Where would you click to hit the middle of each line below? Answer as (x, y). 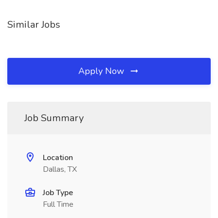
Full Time (58, 204)
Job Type (58, 193)
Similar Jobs (34, 25)
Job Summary (54, 118)
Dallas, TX (60, 169)
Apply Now (102, 71)
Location (58, 158)
